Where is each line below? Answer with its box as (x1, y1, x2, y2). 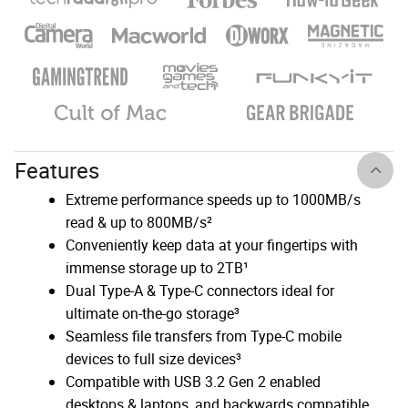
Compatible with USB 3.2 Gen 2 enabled (66, 372, 321, 392)
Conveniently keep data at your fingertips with (66, 235, 358, 255)
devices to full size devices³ (66, 349, 241, 369)
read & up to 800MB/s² (66, 212, 212, 232)
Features (15, 156, 99, 185)
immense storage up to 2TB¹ (66, 258, 249, 278)
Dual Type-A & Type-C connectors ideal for (66, 280, 334, 301)
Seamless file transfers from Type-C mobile (66, 326, 342, 346)
